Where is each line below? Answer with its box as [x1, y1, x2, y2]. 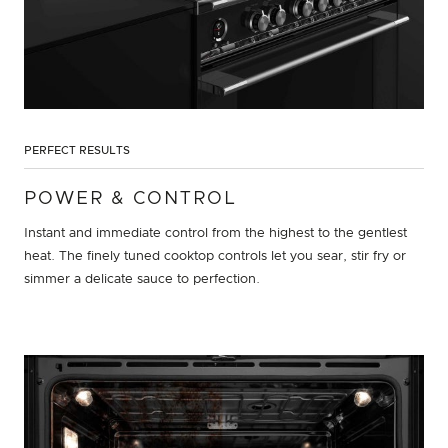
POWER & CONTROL [24, 189, 237, 208]
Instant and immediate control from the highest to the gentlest [24, 226, 407, 240]
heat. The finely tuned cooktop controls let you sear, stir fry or [24, 249, 406, 263]
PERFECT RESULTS [24, 144, 130, 156]
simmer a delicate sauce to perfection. [24, 272, 260, 286]
